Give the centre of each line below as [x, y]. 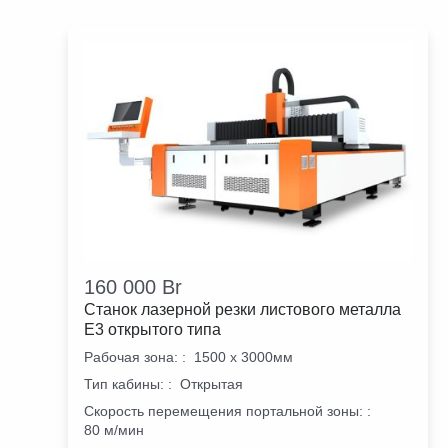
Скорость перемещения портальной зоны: [223, 410]
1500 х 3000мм [243, 356]
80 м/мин [114, 429]
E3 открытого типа [152, 329]
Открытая [211, 383]
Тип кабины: [124, 383]
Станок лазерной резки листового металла [242, 309]
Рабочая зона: [131, 356]
